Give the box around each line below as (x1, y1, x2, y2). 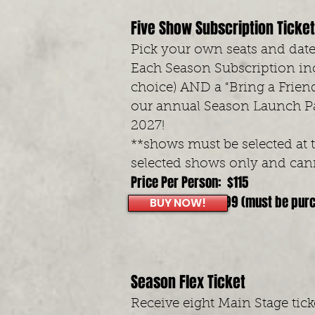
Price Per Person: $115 (131, 172, 248, 192)
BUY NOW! (150, 195, 206, 211)
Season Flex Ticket (131, 271, 249, 293)
